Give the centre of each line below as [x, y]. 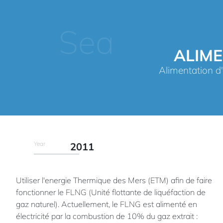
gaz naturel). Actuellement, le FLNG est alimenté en [107, 204]
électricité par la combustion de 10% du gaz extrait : [107, 216]
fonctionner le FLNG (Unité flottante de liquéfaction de [111, 192]
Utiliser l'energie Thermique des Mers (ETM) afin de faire [114, 180]
